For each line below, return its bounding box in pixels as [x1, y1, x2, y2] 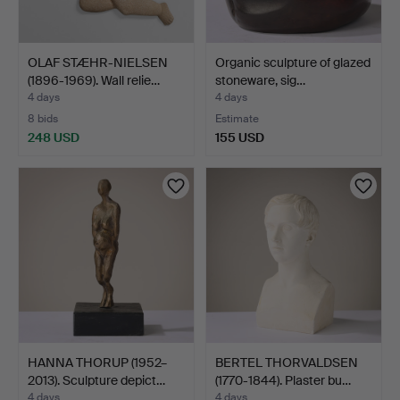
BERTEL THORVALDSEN [215, 354, 358, 371]
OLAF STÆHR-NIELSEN [28, 54, 168, 71]
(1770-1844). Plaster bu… [215, 371, 351, 388]
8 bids [28, 111, 58, 126]
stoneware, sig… [215, 71, 305, 88]
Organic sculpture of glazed [215, 54, 371, 71]
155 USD [215, 129, 264, 146]
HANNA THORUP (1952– [28, 354, 167, 371]
